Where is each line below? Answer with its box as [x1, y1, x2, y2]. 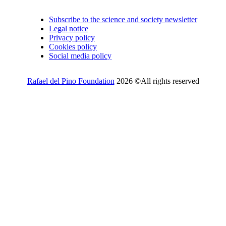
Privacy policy [49, 33, 95, 42]
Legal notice [49, 24, 88, 33]
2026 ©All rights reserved [114, 76, 199, 85]
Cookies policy [49, 42, 97, 51]
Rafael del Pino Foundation [27, 76, 115, 85]
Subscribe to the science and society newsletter [49, 15, 197, 24]
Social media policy [49, 51, 111, 60]
